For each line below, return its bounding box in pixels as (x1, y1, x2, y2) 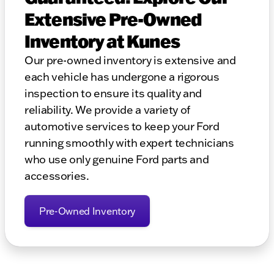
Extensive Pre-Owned (24, 8, 202, 31)
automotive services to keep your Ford (24, 119, 220, 134)
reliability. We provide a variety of (24, 103, 191, 117)
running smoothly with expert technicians (24, 136, 234, 150)
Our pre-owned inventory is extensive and (24, 53, 236, 68)
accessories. (24, 169, 89, 183)
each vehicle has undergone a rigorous (24, 70, 220, 84)
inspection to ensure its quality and (24, 86, 202, 101)
